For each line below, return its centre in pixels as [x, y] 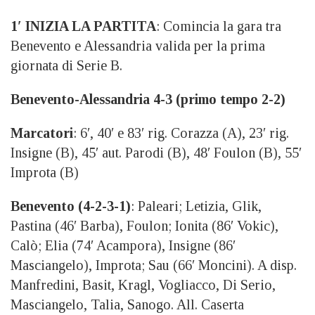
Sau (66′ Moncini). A [209, 265]
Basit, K [105, 285]
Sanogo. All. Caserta [186, 304]
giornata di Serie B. [66, 65]
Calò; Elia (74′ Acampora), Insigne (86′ [123, 245]
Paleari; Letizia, [185, 206]
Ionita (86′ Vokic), [227, 226]
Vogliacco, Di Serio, [217, 285]
